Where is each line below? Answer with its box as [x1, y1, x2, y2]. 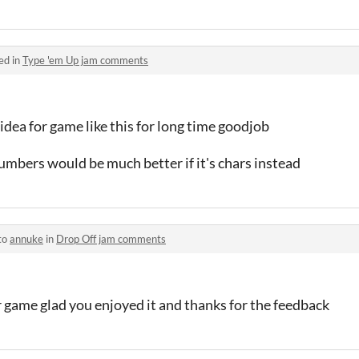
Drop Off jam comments [56, 232, 166, 245]
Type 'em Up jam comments [22, 53, 148, 67]
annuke [10, 232, 43, 245]
